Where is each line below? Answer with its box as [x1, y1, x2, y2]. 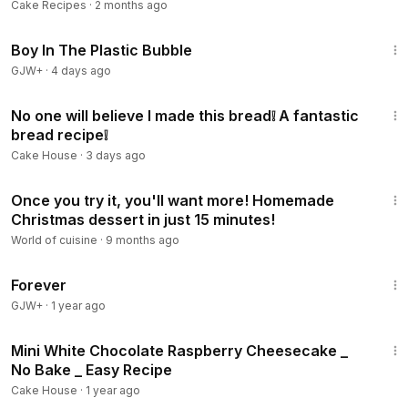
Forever [11, 276, 66, 294]
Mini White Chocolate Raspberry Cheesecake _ [11, 342, 348, 360]
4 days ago [51, 64, 111, 77]
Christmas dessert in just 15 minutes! [11, 210, 275, 229]
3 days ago [86, 148, 146, 162]
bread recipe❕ [11, 126, 107, 144]
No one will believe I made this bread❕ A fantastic [11, 107, 359, 125]
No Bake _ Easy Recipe [11, 361, 172, 379]
